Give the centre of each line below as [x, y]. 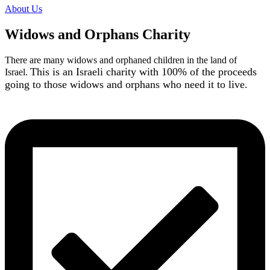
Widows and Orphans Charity [98, 35]
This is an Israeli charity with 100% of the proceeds [143, 72]
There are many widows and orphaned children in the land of [121, 60]
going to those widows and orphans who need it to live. [126, 85]
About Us [24, 9]
